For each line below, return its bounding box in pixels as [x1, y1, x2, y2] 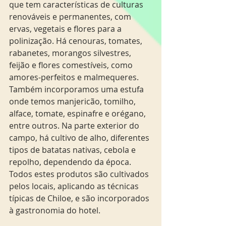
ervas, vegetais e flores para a [9, 23, 124, 34]
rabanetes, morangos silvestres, [9, 47, 133, 59]
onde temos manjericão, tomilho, [9, 96, 138, 107]
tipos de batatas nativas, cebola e [9, 144, 138, 155]
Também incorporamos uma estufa [9, 84, 146, 95]
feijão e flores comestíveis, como [9, 60, 135, 71]
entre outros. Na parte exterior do [9, 120, 141, 131]
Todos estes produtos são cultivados [9, 168, 151, 180]
